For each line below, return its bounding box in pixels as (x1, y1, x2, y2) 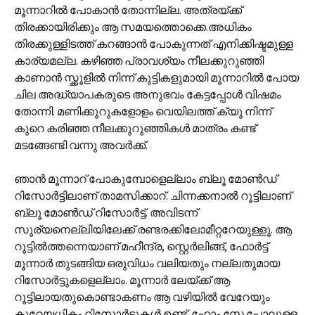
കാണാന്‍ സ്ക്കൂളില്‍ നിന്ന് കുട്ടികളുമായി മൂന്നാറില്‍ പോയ (14, 70, 299, 84)
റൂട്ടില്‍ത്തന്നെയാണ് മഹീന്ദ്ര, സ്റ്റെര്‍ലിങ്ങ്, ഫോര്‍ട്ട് (14, 239, 268, 253)
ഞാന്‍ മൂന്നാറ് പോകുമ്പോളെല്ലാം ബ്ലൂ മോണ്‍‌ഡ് (14, 172, 277, 186)
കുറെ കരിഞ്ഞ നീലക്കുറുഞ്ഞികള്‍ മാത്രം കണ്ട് (14, 121, 256, 135)
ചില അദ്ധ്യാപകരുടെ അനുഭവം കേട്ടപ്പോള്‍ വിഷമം (14, 87, 281, 101)
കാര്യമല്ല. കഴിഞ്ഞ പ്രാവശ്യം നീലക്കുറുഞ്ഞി (14, 53, 264, 67)
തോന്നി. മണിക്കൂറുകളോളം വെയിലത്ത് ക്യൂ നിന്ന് (14, 104, 271, 118)
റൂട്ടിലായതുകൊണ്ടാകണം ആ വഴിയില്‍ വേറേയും (14, 290, 270, 304)
